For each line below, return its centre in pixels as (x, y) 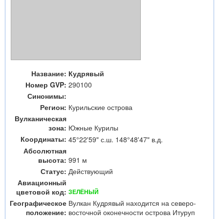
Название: (49, 73)
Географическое (38, 203)
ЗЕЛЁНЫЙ (84, 192)
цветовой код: (41, 192)
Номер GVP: (46, 85)
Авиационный (42, 182)
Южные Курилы (93, 128)
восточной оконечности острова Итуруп (132, 212)
